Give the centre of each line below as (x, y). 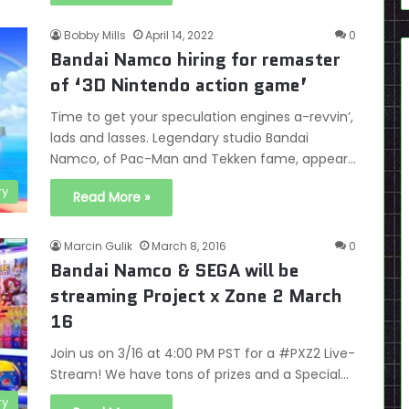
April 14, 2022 (179, 35)
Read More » (111, 197)
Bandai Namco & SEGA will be (175, 270)
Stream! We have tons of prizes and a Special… (199, 374)
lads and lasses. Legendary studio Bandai (179, 138)
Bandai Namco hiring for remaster (195, 59)
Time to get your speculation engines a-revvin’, (202, 117)
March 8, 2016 (189, 246)
